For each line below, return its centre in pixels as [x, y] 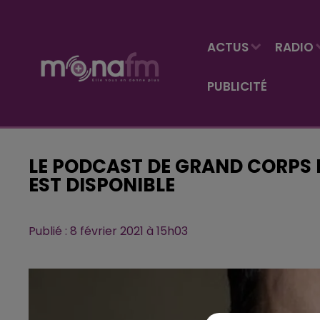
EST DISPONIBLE [102, 185]
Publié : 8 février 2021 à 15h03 [108, 231]
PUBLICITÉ [237, 86]
